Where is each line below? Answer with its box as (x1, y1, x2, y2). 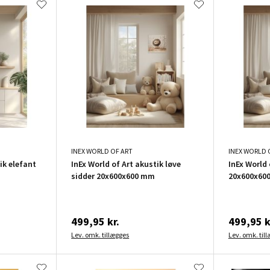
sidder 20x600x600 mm (71, 170, 155, 181)
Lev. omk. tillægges (71, 230, 130, 239)
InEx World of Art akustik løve (71, 158, 181, 169)
